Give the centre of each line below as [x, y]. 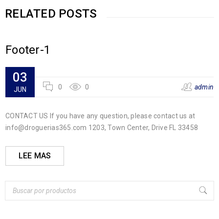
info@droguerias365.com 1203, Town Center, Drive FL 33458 [102, 127]
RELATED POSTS [51, 13]
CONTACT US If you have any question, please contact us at [100, 116]
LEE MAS [35, 155]
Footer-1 [28, 50]
